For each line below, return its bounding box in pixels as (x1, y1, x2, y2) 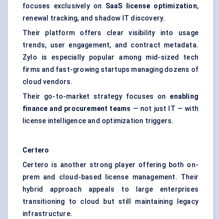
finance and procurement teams (22, 105, 131, 113)
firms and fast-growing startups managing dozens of (22, 66, 199, 74)
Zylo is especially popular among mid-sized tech (22, 53, 198, 62)
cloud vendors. (22, 78, 73, 86)
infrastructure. (22, 210, 72, 218)
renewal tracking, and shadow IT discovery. (22, 14, 165, 22)
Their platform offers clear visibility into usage (22, 29, 198, 37)
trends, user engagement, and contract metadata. (22, 41, 198, 49)
